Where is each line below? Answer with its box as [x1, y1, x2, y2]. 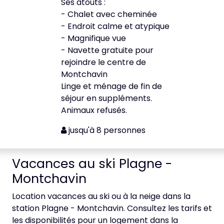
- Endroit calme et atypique [61, 20, 169, 32]
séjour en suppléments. [61, 92, 152, 104]
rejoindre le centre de [61, 56, 146, 68]
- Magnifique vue [61, 32, 126, 44]
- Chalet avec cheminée [61, 8, 157, 20]
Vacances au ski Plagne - [12, 155, 172, 172]
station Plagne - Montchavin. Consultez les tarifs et [12, 202, 212, 214]
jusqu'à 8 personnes [66, 124, 145, 136]
